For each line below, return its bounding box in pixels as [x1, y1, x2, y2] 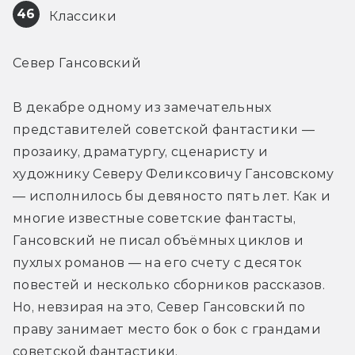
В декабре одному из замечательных [13, 99, 272, 115]
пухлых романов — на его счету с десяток [13, 254, 303, 270]
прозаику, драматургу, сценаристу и [13, 143, 268, 159]
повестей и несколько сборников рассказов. [13, 277, 326, 292]
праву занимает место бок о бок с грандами [13, 321, 322, 337]
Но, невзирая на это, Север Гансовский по [13, 299, 306, 315]
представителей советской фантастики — [13, 121, 315, 137]
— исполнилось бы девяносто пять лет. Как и [13, 188, 331, 204]
